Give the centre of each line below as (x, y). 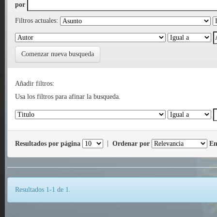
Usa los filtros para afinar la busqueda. (68, 97)
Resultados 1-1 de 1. (43, 190)
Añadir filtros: (35, 84)
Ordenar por (131, 143)
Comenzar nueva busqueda (58, 54)
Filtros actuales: (37, 21)
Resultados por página (48, 143)
